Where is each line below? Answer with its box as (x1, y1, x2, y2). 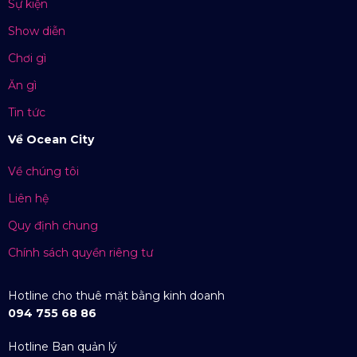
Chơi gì (7, 50, 46, 65)
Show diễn (7, 23, 65, 38)
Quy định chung (7, 218, 98, 233)
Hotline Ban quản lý (7, 339, 117, 355)
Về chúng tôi (7, 164, 79, 179)
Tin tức (7, 104, 45, 120)
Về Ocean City (7, 131, 94, 147)
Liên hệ (7, 191, 49, 206)
